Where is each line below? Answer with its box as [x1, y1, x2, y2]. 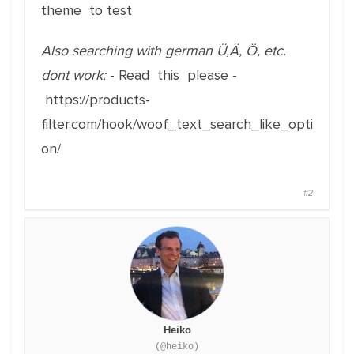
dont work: [41, 66, 106, 84]
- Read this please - [106, 66, 241, 84]
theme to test [41, 2, 132, 19]
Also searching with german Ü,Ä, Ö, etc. [41, 42, 286, 59]
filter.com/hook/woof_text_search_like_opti [41, 115, 313, 133]
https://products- [41, 91, 150, 108]
